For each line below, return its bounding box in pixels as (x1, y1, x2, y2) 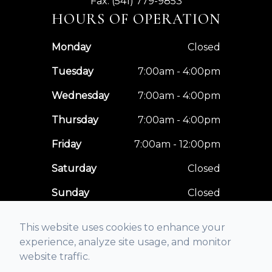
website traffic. (19, 251, 90, 262)
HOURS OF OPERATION (52, 10, 220, 28)
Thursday (52, 114, 98, 126)
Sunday (52, 186, 89, 199)
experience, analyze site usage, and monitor (19, 236, 231, 248)
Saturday (52, 162, 97, 174)
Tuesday (52, 65, 93, 77)
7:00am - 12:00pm (134, 138, 220, 150)
